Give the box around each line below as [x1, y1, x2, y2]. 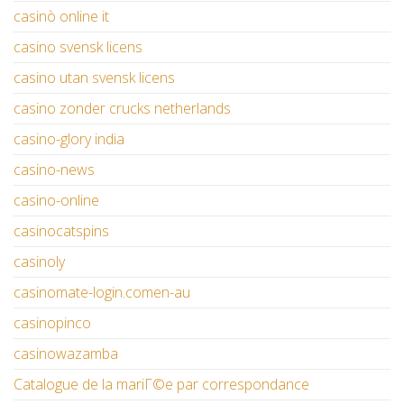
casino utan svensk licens [14, 68, 175, 88]
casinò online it [14, 6, 109, 27]
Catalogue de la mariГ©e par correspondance [14, 374, 309, 395]
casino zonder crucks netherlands [14, 98, 231, 119]
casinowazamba [14, 344, 118, 364]
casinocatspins [14, 221, 109, 242]
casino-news [14, 160, 95, 180]
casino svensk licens [14, 37, 142, 58]
